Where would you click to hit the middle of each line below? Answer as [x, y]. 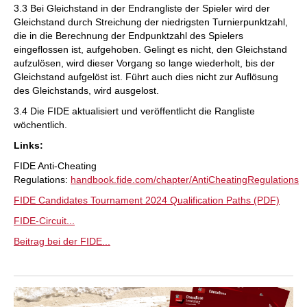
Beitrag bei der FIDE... [62, 241]
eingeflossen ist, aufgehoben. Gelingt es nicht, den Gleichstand [150, 49]
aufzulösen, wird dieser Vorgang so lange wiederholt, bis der [144, 63]
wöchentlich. [40, 125]
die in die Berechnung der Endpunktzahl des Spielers [128, 36]
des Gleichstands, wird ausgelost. [86, 90]
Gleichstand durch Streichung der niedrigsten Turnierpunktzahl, [151, 22]
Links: [28, 145]
